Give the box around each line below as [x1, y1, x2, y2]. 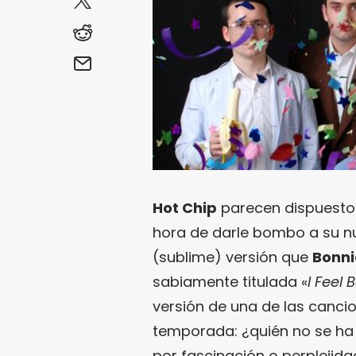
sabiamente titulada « [153, 271, 308, 292]
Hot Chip [153, 197, 217, 218]
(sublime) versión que [153, 246, 312, 267]
